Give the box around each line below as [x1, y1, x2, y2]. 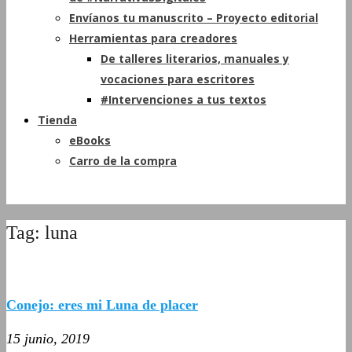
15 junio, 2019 [6, 330, 90, 346]
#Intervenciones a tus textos [101, 92, 266, 107]
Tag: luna [6, 222, 78, 243]
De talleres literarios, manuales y [101, 51, 289, 66]
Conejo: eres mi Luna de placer [6, 296, 198, 313]
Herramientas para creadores [69, 31, 237, 46]
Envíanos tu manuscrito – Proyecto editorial [69, 10, 318, 25]
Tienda [38, 112, 77, 127]
